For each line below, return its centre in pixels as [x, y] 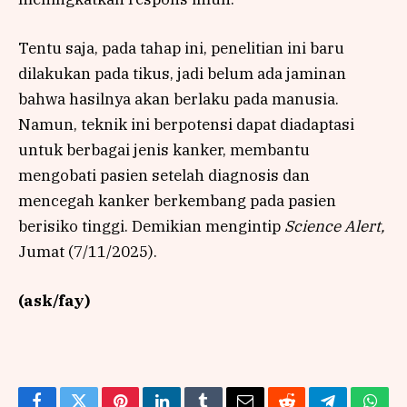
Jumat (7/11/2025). [88, 251]
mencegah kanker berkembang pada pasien [177, 200]
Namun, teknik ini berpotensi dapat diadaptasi [186, 124]
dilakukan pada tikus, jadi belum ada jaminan [182, 73]
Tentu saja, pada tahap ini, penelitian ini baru [181, 48]
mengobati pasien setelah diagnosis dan [164, 175]
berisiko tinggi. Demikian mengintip [151, 226]
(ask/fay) [54, 301]
